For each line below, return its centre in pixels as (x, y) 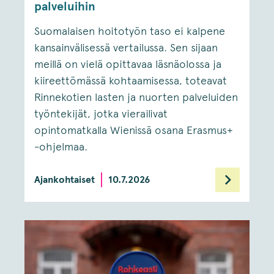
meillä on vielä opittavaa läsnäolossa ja (128, 65)
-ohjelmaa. (61, 147)
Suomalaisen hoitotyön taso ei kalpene (130, 31)
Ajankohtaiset (65, 180)
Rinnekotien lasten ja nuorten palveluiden (136, 98)
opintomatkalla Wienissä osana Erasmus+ (134, 131)
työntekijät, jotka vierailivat (101, 114)
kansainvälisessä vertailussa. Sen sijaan (126, 48)
